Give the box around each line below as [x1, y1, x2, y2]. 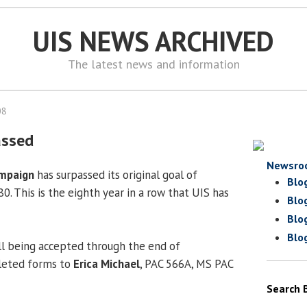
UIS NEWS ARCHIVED [33, 23, 274, 59]
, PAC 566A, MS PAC [140, 256, 233, 271]
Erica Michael [73, 256, 140, 271]
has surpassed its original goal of [34, 167, 197, 182]
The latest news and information [67, 56, 240, 72]
